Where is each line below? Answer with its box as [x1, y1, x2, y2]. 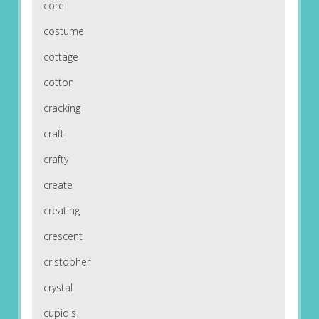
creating [43, 204, 80, 218]
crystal [43, 281, 73, 295]
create [43, 178, 73, 192]
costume [43, 24, 84, 38]
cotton [43, 75, 74, 90]
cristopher [43, 255, 90, 269]
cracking [43, 101, 80, 115]
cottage [43, 50, 78, 64]
